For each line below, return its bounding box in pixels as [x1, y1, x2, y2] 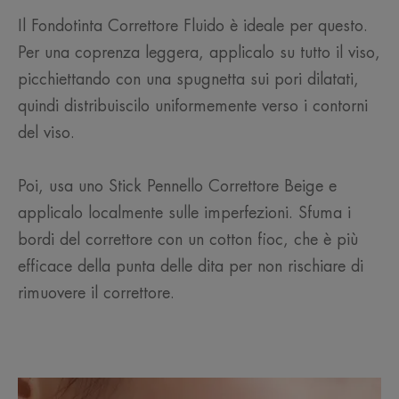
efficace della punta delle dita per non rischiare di [18, 258, 363, 275]
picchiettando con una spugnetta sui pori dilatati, [18, 71, 359, 88]
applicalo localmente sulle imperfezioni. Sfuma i [18, 205, 351, 222]
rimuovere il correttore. [18, 285, 175, 302]
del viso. [18, 125, 75, 142]
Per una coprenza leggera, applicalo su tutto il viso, [18, 45, 380, 61]
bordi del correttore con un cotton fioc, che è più [18, 232, 358, 248]
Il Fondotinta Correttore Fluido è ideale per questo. [18, 18, 368, 35]
